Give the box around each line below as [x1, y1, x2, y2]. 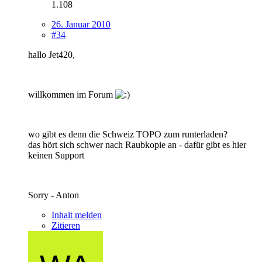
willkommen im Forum [28, 89, 115, 99]
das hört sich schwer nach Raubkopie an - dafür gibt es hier [28, 139, 246, 150]
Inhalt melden [51, 209, 102, 220]
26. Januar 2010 [51, 19, 111, 29]
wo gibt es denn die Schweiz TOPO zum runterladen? [28, 129, 227, 139]
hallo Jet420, [28, 49, 75, 60]
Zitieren [51, 220, 80, 230]
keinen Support [28, 150, 84, 160]
